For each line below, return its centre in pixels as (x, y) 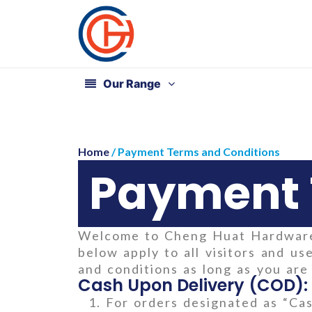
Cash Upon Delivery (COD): (193, 285)
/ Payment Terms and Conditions (195, 151)
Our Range (132, 83)
